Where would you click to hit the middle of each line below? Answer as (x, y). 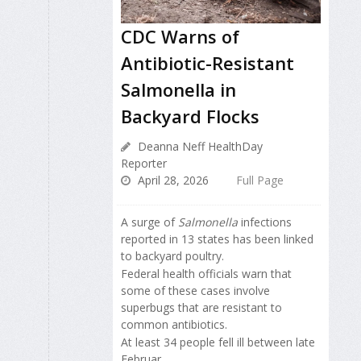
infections (265, 222)
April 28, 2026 (172, 180)
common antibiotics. (174, 324)
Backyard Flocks (190, 116)
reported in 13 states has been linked (217, 239)
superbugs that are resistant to (201, 307)
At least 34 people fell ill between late (218, 342)
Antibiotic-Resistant (207, 62)
